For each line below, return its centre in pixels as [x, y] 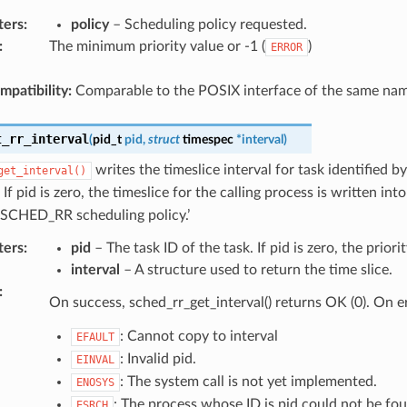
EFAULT [95, 337]
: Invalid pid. [158, 358]
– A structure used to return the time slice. [256, 269]
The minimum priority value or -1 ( [157, 46]
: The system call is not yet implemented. [248, 381]
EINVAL [95, 359]
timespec [208, 139]
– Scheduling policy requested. [208, 24]
